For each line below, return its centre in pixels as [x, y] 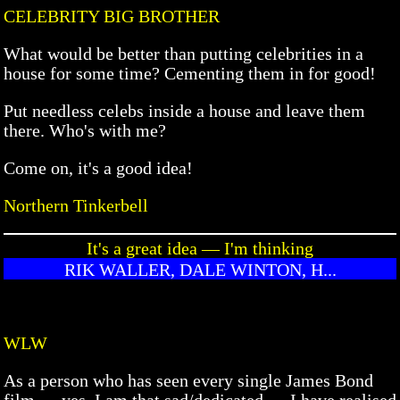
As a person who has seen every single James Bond [188, 380]
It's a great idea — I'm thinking [200, 248]
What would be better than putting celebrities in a [183, 53]
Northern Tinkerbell [76, 205]
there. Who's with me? [85, 130]
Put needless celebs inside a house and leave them [184, 110]
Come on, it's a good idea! [98, 167]
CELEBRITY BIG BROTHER [112, 16]
